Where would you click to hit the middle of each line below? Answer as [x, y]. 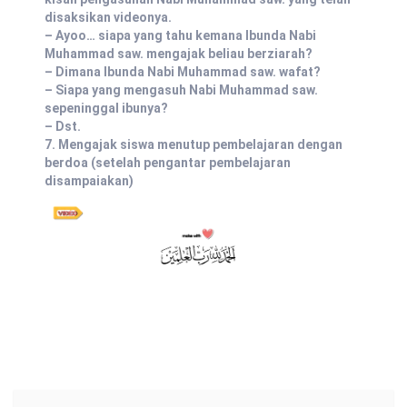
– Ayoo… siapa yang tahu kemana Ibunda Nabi [180, 35]
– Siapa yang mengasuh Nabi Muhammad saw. [181, 89]
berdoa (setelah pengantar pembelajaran [168, 162]
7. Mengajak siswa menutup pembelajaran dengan [194, 144]
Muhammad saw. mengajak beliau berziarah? [179, 53]
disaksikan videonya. [108, 17]
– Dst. [63, 126]
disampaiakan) [89, 180]
